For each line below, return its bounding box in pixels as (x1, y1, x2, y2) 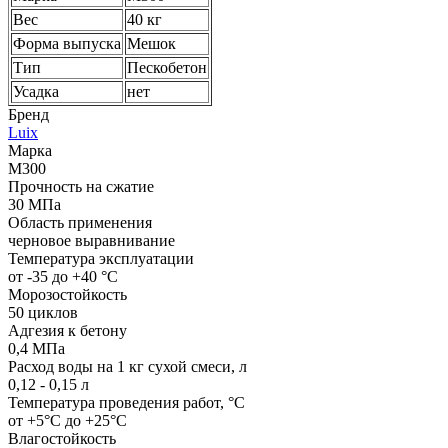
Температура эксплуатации (8, 249, 194, 267)
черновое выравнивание (8, 231, 175, 249)
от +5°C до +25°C (8, 411, 127, 429)
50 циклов (8, 303, 78, 321)
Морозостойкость (8, 285, 127, 303)
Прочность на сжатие (8, 177, 154, 195)
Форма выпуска (13, 34, 121, 52)
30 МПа (8, 195, 61, 213)
